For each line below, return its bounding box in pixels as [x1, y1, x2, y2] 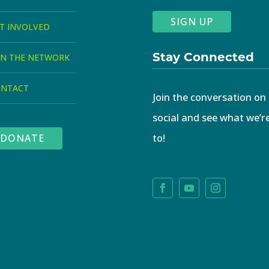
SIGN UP [170, 14, 213, 28]
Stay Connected [152, 47, 254, 64]
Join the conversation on [152, 89, 266, 104]
